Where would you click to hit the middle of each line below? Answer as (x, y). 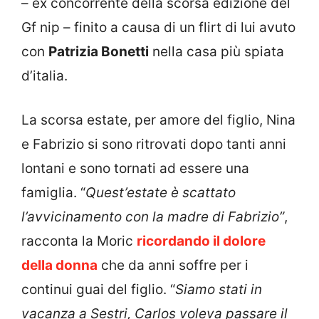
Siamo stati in (219, 290)
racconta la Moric (79, 241)
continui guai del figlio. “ (98, 290)
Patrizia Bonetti (99, 51)
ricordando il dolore (201, 241)
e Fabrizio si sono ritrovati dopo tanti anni (154, 145)
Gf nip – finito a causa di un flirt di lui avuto (158, 27)
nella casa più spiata (216, 51)
